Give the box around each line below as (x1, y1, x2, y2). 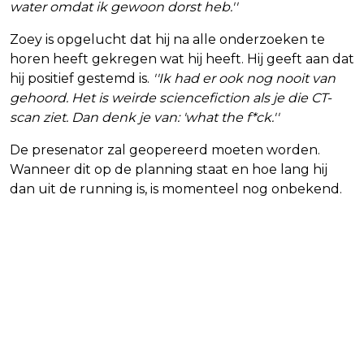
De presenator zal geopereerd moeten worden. (10, 141, 320, 158)
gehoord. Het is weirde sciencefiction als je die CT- (10, 89, 331, 106)
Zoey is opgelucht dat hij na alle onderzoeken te (10, 31, 325, 47)
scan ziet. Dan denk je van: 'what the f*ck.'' (10, 109, 279, 125)
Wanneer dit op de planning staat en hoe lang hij (10, 161, 327, 177)
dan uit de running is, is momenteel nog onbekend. (10, 180, 342, 197)
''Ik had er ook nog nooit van (149, 70, 336, 86)
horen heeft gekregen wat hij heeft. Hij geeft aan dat (10, 50, 354, 67)
